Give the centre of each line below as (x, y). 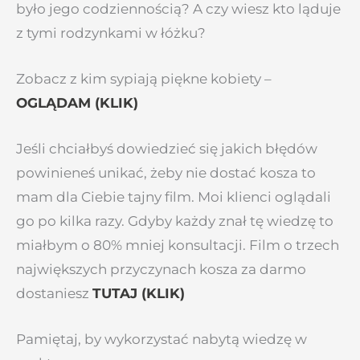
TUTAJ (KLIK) (139, 294)
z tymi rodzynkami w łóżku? (111, 33)
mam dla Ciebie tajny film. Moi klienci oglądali (174, 197)
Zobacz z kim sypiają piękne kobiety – (144, 78)
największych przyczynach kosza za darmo (161, 270)
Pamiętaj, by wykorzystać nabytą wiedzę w (162, 340)
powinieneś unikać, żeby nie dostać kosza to (166, 173)
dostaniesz (54, 294)
